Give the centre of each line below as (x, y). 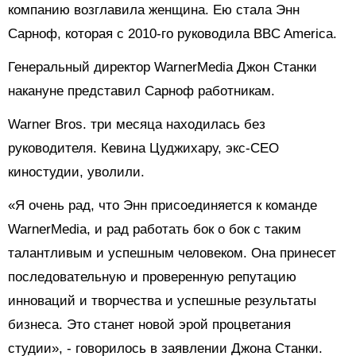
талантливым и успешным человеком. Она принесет (172, 253)
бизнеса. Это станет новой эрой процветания (149, 325)
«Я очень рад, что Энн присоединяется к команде (163, 206)
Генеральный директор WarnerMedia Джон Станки (163, 68)
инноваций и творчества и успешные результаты (162, 301)
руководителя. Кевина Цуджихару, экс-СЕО (143, 149)
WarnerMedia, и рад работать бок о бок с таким (155, 230)
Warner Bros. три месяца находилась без (137, 125)
